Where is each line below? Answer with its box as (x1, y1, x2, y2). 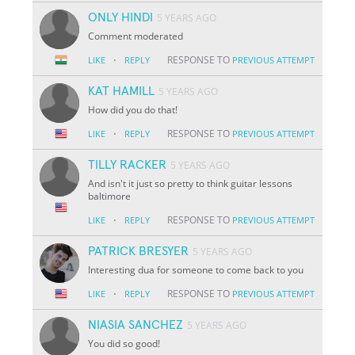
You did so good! (88, 336, 161, 350)
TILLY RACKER (88, 158, 167, 171)
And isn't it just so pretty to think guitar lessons (88, 176, 293, 190)
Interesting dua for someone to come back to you (88, 262, 304, 277)
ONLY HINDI (88, 10, 154, 24)
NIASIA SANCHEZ (88, 318, 184, 331)
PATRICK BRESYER (88, 244, 189, 258)
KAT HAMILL (88, 84, 155, 97)
